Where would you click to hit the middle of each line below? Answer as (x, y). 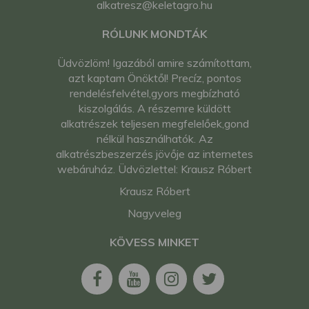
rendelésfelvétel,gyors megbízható (154, 93)
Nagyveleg (154, 213)
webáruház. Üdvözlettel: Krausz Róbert (154, 169)
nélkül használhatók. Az (154, 139)
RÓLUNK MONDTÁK (154, 34)
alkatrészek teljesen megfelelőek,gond (154, 124)
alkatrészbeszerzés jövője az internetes (154, 154)
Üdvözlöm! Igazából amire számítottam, (154, 63)
